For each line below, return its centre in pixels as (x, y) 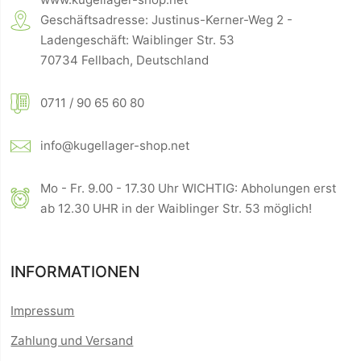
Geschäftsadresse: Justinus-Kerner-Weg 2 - (167, 20)
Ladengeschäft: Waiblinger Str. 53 (138, 40)
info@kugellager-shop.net (115, 146)
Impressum (43, 311)
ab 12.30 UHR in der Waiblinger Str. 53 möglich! (176, 209)
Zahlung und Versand (72, 341)
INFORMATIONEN (75, 272)
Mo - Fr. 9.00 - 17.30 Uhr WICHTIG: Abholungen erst (189, 189)
